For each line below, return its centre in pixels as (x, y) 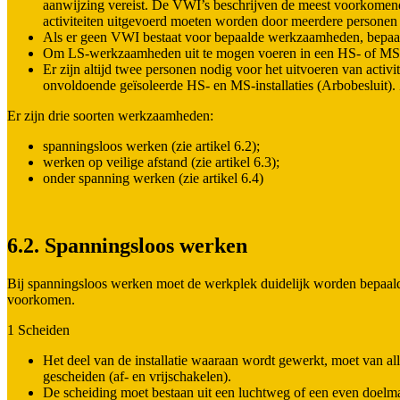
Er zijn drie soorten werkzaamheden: (110, 115)
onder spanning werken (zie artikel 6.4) (153, 178)
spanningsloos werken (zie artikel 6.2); (151, 146)
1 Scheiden (38, 330)
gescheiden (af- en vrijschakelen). (137, 377)
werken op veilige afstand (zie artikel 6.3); (161, 162)
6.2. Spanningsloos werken (127, 246)
